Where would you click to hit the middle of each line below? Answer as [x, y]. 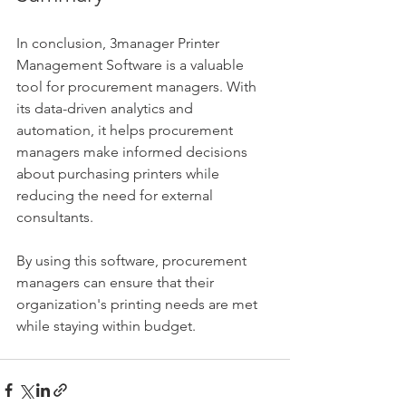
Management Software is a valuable [132, 65]
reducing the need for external [116, 196]
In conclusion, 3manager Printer [120, 43]
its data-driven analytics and [106, 109]
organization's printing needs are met [139, 304]
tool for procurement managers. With [138, 87]
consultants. [57, 217]
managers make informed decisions [134, 152]
